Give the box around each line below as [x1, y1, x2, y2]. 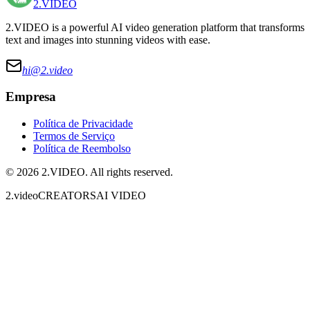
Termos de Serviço [33, 130, 115, 143]
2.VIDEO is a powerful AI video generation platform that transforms [6, 21, 304, 33]
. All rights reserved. [85, 166, 173, 179]
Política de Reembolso [33, 143, 131, 155]
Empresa [6, 89, 56, 104]
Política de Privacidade [33, 118, 133, 130]
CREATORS [38, 190, 96, 202]
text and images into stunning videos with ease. [6, 33, 210, 46]
